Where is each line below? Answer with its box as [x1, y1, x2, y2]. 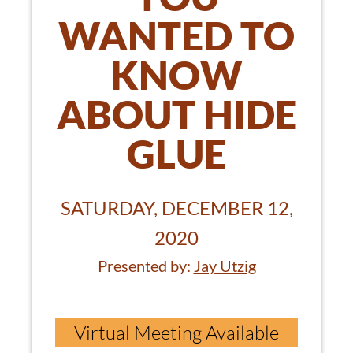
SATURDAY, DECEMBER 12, [60, 196, 293, 220]
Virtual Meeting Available [74, 321, 279, 345]
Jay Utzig [193, 256, 256, 276]
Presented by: [97, 256, 194, 276]
